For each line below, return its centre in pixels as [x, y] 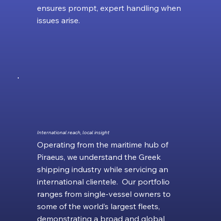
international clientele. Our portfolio [103, 181]
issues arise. [58, 20]
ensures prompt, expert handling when [109, 8]
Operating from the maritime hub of [102, 144]
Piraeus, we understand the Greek [99, 157]
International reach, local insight [73, 132]
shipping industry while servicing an [102, 169]
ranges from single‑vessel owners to [104, 194]
